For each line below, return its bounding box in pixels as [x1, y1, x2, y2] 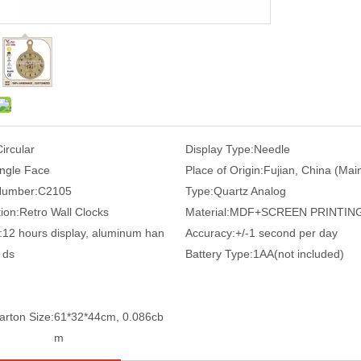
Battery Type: [185, 247, 253, 260]
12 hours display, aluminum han [2, 226, 164, 239]
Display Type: [185, 142, 254, 156]
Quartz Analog [213, 184, 286, 197]
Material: [185, 205, 230, 218]
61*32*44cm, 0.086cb [54, 309, 164, 323]
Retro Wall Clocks [19, 205, 109, 218]
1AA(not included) [252, 247, 344, 260]
